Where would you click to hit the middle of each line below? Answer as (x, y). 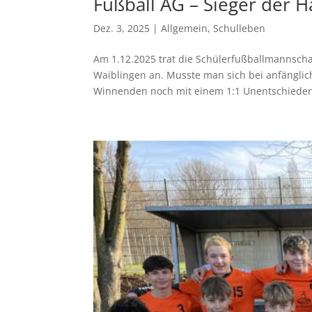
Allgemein (185, 28)
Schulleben (240, 28)
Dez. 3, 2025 (122, 28)
